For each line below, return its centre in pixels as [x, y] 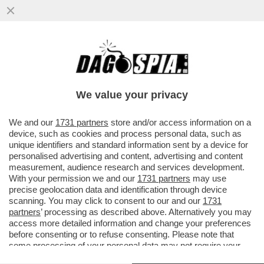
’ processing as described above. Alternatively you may [146, 212]
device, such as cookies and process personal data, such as [125, 133]
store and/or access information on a [180, 122]
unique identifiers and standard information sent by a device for [128, 145]
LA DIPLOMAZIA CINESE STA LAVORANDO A [131, 59]
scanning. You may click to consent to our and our [106, 201]
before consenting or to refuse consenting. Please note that [121, 234]
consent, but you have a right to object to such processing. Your [131, 257]
